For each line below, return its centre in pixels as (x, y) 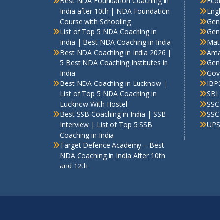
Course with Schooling (95, 21)
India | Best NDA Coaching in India (115, 42)
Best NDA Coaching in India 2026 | (116, 52)
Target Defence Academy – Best (112, 145)
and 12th (74, 165)
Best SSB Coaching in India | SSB (113, 114)
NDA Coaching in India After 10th (112, 155)
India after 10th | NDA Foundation (115, 11)
